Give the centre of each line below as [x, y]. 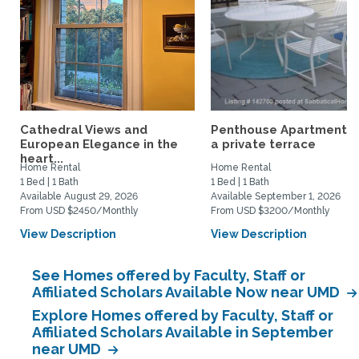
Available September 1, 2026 [276, 196]
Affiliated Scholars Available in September [183, 332]
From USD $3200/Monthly [270, 211]
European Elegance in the [99, 144]
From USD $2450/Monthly [79, 211]
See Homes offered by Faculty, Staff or [169, 275]
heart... [42, 159]
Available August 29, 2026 [79, 196]
